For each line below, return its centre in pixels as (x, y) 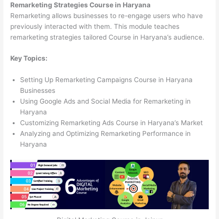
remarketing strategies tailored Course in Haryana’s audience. (108, 37)
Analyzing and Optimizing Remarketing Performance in (106, 134)
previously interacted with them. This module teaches (95, 26)
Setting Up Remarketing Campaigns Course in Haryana (107, 80)
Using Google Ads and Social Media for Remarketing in (106, 101)
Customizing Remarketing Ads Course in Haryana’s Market (112, 123)
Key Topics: (29, 58)
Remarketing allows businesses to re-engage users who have (107, 15)
